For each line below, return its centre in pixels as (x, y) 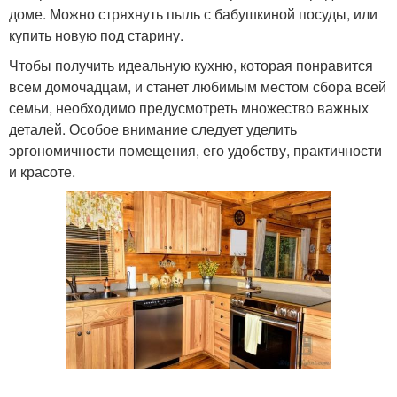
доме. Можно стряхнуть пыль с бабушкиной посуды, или (193, 13)
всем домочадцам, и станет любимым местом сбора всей (198, 86)
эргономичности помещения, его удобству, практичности (195, 150)
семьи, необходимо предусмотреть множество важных (189, 107)
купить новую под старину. (96, 35)
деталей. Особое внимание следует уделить (153, 128)
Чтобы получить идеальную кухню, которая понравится (191, 65)
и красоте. (42, 171)
